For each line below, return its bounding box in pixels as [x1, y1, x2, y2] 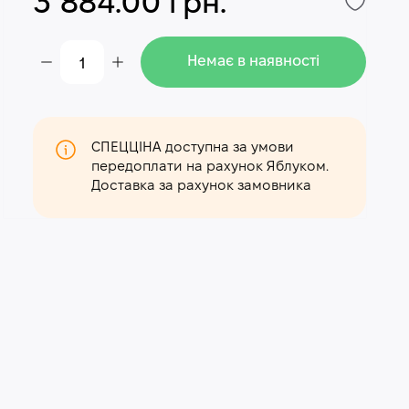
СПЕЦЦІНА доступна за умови [91, 142, 295, 154]
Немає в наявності [187, 55, 320, 68]
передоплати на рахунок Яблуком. [91, 161, 330, 173]
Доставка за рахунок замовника [91, 180, 312, 193]
